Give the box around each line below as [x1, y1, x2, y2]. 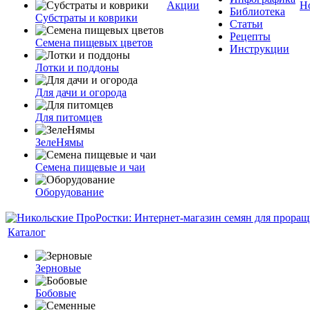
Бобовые [35, 287, 76, 299]
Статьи [230, 18, 263, 30]
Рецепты [230, 30, 271, 42]
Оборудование [35, 186, 104, 198]
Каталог [8, 226, 46, 238]
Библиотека [230, 6, 285, 17]
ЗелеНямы [35, 136, 84, 148]
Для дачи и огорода [35, 86, 127, 98]
